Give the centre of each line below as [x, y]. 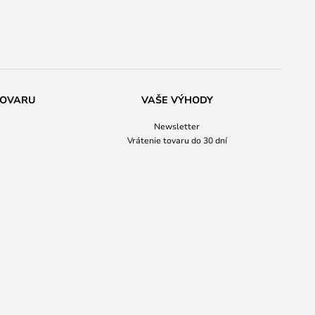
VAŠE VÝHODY [177, 99]
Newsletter [177, 126]
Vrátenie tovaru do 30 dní [177, 140]
